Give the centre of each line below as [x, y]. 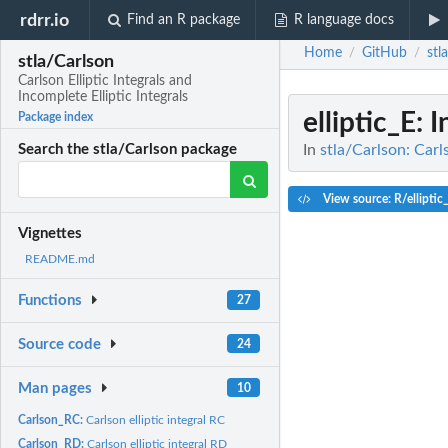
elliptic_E [359, 123]
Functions [50, 301]
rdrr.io [45, 20]
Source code [60, 345]
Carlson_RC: [52, 419]
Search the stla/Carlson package [128, 150]
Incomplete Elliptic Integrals [103, 97]
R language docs [343, 20]
